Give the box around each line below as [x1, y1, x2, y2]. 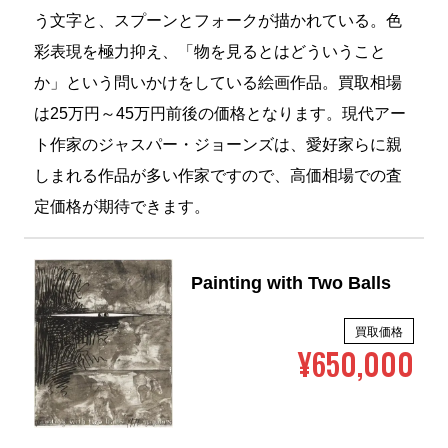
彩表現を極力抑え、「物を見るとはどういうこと [33, 44, 386, 62]
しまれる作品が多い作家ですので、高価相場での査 [33, 168, 402, 186]
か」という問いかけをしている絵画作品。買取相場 [33, 75, 402, 93]
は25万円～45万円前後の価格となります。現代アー [33, 106, 406, 124]
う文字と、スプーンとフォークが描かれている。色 [33, 13, 402, 31]
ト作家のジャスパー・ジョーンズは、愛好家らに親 [33, 137, 402, 155]
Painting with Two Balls [191, 274, 392, 295]
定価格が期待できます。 [33, 199, 210, 217]
